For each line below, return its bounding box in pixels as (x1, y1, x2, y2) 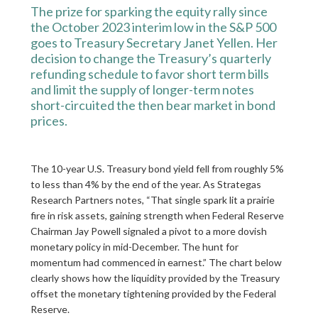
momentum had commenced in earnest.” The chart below (30, 256, 282, 268)
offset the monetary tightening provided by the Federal (30, 287, 276, 300)
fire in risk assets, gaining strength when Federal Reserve (30, 209, 284, 221)
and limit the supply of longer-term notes (30, 82, 254, 97)
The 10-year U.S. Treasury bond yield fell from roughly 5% (30, 163, 284, 175)
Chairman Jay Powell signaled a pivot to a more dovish (30, 225, 267, 237)
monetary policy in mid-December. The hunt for (30, 241, 238, 253)
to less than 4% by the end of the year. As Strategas (30, 178, 261, 190)
